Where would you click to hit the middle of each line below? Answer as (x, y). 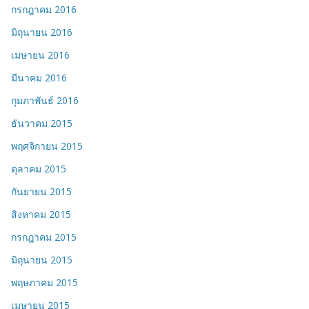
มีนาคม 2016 (39, 78)
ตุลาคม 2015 (39, 169)
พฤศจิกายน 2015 (47, 146)
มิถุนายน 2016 (42, 32)
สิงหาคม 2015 (41, 215)
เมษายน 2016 (40, 55)
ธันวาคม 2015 (42, 123)
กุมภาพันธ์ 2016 (45, 101)
